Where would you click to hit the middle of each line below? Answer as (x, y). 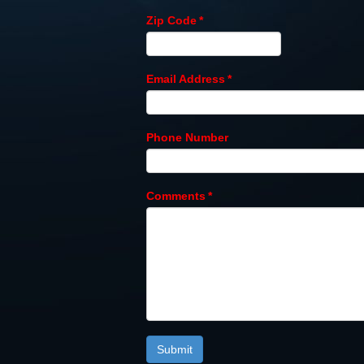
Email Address (185, 79)
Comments (175, 196)
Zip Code (171, 21)
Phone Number (187, 138)
